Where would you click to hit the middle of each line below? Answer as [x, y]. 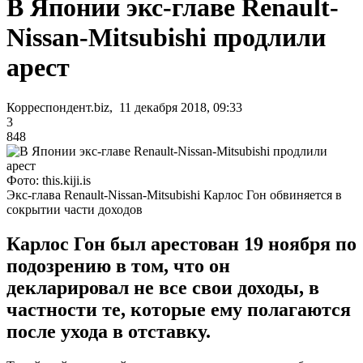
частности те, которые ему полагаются [179, 309]
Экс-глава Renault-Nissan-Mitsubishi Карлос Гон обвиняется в [174, 194]
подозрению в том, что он [118, 265]
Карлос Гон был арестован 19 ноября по [181, 243]
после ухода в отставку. [109, 331]
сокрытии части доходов [75, 209]
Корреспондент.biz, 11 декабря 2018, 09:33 [124, 107]
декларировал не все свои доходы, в [163, 287]
